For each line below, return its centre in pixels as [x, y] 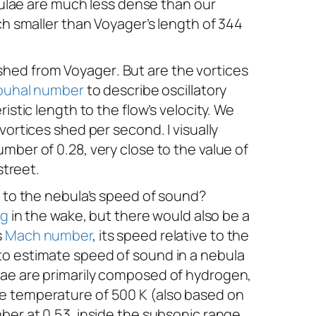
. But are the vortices [182, 71]
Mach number [49, 236]
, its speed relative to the [171, 236]
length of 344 [200, 24]
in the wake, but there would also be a [129, 216]
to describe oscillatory [155, 90]
